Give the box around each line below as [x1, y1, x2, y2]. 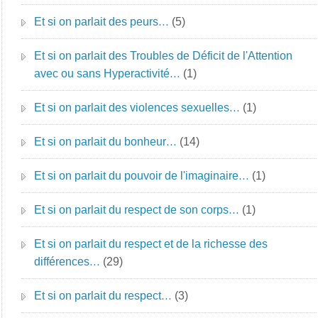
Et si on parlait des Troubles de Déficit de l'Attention [34, 50, 293, 62]
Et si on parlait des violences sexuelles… [34, 102, 241, 114]
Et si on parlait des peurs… [34, 16, 170, 28]
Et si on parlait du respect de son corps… [34, 204, 240, 216]
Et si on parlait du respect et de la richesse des [34, 238, 268, 250]
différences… [34, 256, 101, 268]
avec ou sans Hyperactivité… [34, 67, 181, 79]
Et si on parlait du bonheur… [34, 136, 177, 148]
